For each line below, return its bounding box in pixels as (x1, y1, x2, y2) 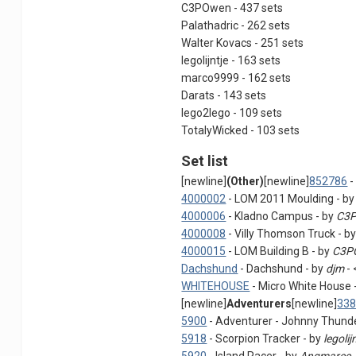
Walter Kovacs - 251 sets (181, 37, 304, 50)
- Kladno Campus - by (226, 210, 337, 223)
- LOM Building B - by (226, 245, 333, 258)
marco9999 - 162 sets (181, 72, 292, 85)
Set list (181, 153, 229, 170)
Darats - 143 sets (181, 89, 267, 103)
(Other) (226, 175, 265, 188)
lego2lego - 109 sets (181, 106, 283, 120)
